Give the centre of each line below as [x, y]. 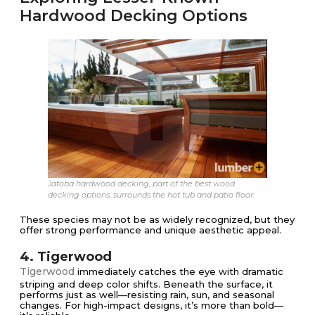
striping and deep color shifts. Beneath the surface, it [146, 284]
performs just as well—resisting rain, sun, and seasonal [147, 294]
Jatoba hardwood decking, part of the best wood [141, 183]
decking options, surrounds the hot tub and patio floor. [151, 194]
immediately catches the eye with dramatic [179, 271]
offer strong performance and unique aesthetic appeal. [150, 230]
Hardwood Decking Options [134, 15]
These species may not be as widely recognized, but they [157, 219]
